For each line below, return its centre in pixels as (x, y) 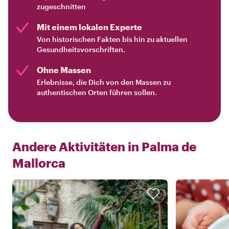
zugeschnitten (61, 6)
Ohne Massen (64, 70)
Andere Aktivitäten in (76, 146)
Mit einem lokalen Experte (89, 27)
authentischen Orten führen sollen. (97, 92)
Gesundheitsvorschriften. (81, 49)
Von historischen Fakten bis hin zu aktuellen (112, 39)
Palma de (169, 146)
